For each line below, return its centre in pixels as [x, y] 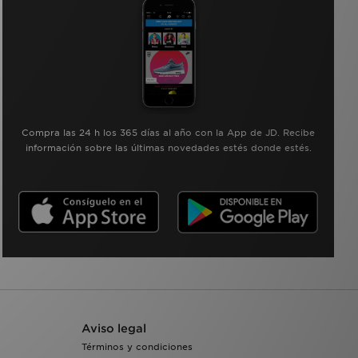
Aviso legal [114, 328]
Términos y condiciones [137, 346]
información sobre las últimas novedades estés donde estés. [168, 147]
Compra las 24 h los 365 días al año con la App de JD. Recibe [169, 132]
